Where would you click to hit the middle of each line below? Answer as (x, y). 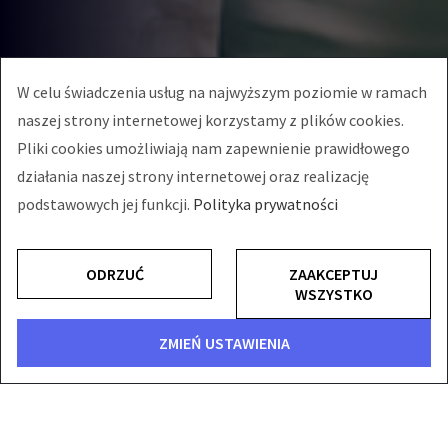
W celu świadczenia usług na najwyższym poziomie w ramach (222, 92)
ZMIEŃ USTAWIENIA (224, 343)
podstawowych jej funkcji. (105, 204)
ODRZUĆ (114, 274)
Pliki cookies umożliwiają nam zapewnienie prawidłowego (213, 148)
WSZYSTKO (333, 294)
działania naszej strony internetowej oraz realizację (193, 176)
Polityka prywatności (265, 204)
